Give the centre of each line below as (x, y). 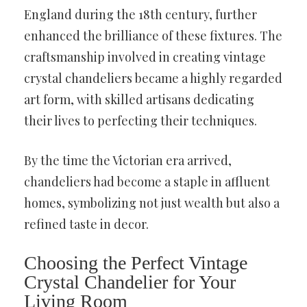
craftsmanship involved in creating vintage (145, 57)
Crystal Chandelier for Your (130, 282)
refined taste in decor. (86, 224)
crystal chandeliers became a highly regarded (153, 78)
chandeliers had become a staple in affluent (147, 181)
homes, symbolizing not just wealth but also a (152, 202)
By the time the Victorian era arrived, (128, 160)
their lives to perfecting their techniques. (140, 120)
